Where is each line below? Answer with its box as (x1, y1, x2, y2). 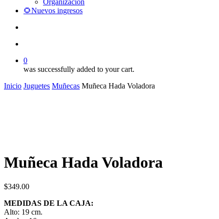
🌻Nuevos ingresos (23, 6, 83, 15)
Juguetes (23, 82, 50, 90)
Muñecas (52, 82, 80, 90)
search (23, 22, 43, 31)
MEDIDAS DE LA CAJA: (4, 198, 93, 207)
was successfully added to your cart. (23, 65, 134, 73)
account (23, 39, 47, 47)
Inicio (4, 82, 22, 90)
